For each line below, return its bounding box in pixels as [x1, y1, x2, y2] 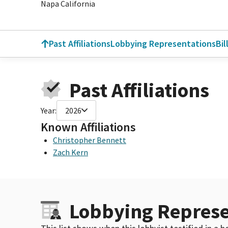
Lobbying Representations [110, 38, 216, 49]
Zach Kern [53, 147, 88, 157]
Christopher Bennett [53, 134, 126, 145]
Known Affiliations [41, 119, 136, 135]
